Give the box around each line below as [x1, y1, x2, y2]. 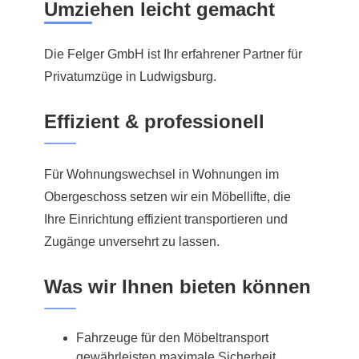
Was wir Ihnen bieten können [44, 275, 311, 297]
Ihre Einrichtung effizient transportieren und [44, 212, 288, 226]
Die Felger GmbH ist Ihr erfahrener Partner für [44, 46, 302, 61]
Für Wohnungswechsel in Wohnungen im [44, 167, 279, 181]
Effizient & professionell [44, 110, 264, 132]
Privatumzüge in [44, 69, 139, 83]
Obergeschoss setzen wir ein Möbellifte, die [44, 189, 291, 204]
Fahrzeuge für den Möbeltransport [76, 330, 268, 345]
